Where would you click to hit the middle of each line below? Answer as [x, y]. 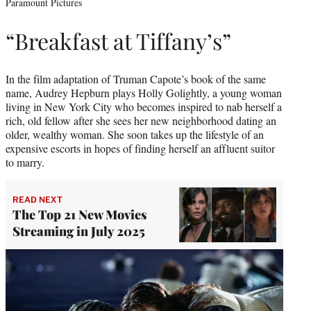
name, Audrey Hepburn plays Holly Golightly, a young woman [144, 92]
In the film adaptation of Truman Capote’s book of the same [136, 78]
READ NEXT [37, 200]
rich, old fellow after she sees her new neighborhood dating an [141, 120]
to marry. [25, 162]
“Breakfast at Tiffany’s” [118, 41]
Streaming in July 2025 [79, 232]
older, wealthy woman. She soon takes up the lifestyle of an [135, 134]
